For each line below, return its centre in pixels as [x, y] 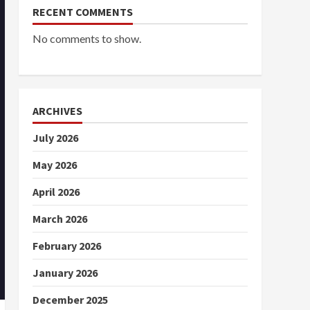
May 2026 [54, 165]
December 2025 [70, 300]
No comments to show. [86, 38]
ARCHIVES [57, 111]
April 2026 [56, 192]
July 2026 [55, 138]
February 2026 [66, 246]
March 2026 [60, 219]
